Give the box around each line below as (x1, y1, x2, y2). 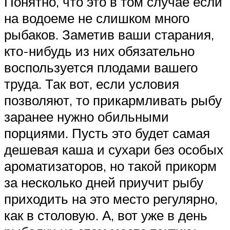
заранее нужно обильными (4, 108, 169, 125)
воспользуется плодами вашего (4, 59, 198, 75)
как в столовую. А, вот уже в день (4, 206, 207, 223)
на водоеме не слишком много (4, 9, 189, 26)
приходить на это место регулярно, (4, 190, 218, 207)
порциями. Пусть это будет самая (4, 124, 210, 141)
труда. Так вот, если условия (4, 75, 179, 92)
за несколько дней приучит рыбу (4, 174, 203, 190)
